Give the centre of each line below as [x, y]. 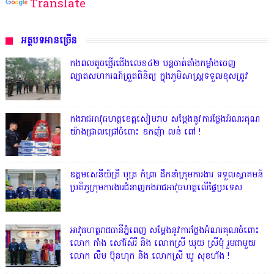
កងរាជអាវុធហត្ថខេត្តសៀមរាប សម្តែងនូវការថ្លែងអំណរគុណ [165, 119]
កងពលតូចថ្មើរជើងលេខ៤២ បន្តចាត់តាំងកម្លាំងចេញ [152, 64]
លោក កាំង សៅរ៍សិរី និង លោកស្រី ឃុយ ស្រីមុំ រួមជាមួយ [162, 243]
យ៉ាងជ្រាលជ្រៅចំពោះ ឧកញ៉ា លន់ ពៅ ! [135, 132]
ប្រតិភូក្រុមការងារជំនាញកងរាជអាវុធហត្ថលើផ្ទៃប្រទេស [156, 188]
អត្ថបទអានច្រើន [49, 41]
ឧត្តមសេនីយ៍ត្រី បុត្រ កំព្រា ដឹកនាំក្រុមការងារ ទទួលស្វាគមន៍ [166, 175]
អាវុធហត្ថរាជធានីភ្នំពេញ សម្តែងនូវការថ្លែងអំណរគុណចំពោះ [164, 231]
